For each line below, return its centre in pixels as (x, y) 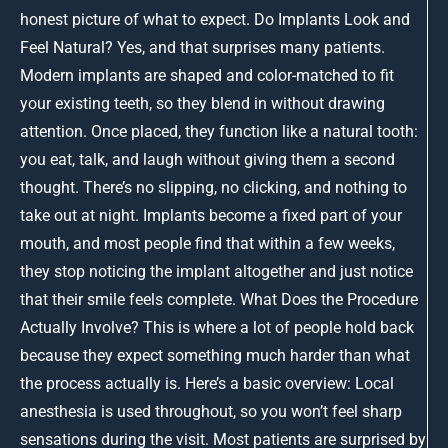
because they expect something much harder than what (215, 355)
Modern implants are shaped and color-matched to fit (207, 75)
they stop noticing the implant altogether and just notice (216, 271)
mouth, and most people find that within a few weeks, (207, 243)
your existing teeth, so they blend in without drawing (202, 103)
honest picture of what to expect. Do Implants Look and (215, 19)
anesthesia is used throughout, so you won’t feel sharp (211, 411)
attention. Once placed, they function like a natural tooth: (219, 131)
